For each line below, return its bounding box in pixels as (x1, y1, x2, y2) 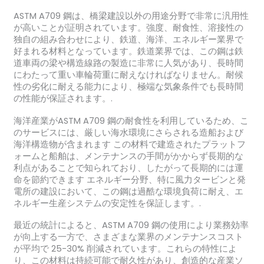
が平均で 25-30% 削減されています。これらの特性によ (13, 243, 237, 255)
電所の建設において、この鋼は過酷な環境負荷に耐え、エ (13, 185, 243, 197)
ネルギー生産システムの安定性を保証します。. (13, 197, 201, 209)
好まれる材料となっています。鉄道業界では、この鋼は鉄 (13, 45, 243, 58)
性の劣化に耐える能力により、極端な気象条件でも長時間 (13, 81, 243, 93)
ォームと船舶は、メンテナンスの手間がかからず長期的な (13, 150, 243, 162)
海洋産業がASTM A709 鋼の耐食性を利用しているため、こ (13, 114, 249, 127)
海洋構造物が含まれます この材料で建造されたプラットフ (13, 138, 246, 150)
